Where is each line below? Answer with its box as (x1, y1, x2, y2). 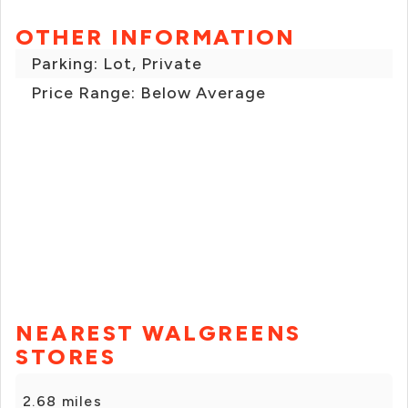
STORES (15, 343, 116, 371)
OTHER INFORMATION (15, 24, 296, 51)
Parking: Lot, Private (31, 54, 202, 75)
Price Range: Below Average (31, 83, 266, 104)
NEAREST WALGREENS (15, 320, 301, 347)
